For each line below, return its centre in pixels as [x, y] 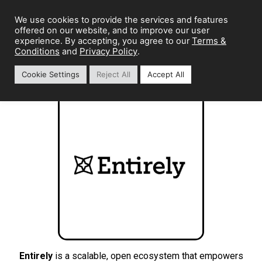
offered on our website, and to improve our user [112, 30]
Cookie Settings [51, 74]
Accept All [166, 74]
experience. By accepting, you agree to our [103, 41]
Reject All [113, 74]
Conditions [37, 51]
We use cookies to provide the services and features [121, 20]
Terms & [209, 41]
